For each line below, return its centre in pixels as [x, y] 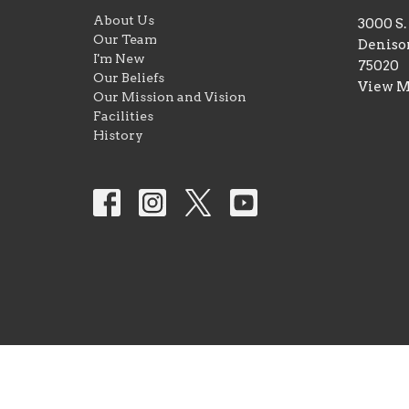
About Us [124, 20]
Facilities [123, 116]
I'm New [119, 58]
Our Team [125, 39]
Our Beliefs [129, 78]
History [118, 135]
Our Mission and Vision [170, 97]
